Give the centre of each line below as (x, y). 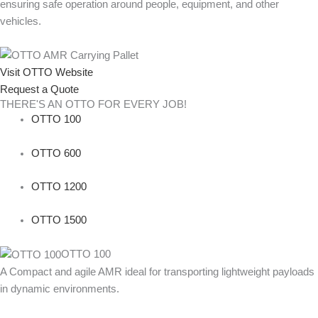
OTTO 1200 (59, 187)
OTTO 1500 (59, 220)
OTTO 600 (56, 153)
